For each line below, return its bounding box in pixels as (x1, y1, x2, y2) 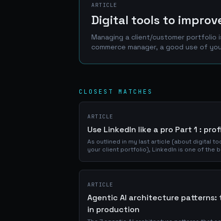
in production (87, 204, 140, 215)
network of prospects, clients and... (87, 153, 194, 161)
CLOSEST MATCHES (79, 88, 153, 96)
